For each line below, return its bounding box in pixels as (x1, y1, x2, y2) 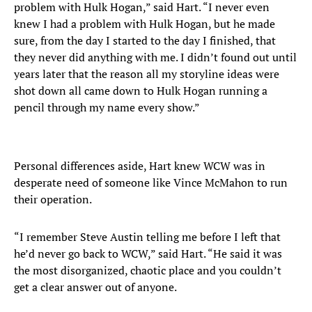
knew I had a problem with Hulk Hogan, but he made (14, 16, 275, 32)
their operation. (14, 192, 92, 208)
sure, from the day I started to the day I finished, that (14, 33, 276, 49)
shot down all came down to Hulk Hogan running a (14, 83, 267, 99)
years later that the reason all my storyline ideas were (14, 66, 279, 82)
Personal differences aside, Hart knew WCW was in (14, 158, 265, 174)
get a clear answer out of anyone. (14, 279, 177, 295)
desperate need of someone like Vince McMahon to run (14, 175, 288, 191)
